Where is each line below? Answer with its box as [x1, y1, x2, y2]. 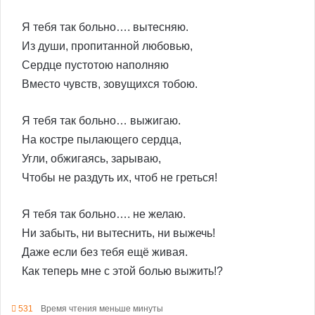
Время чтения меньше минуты [39, 304, 163, 314]
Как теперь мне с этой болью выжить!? [22, 265, 223, 277]
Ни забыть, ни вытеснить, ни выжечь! [22, 227, 215, 239]
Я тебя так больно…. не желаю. [22, 208, 186, 220]
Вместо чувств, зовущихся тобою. [22, 78, 198, 90]
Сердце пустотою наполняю [22, 59, 169, 71]
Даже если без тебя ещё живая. [22, 246, 188, 258]
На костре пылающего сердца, [22, 134, 181, 146]
